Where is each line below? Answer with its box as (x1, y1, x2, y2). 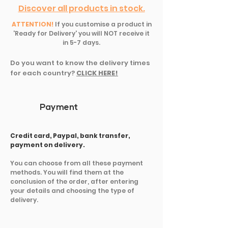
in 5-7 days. (63, 38, 100, 47)
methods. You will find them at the (10, 167, 124, 177)
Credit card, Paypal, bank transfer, (10, 131, 130, 140)
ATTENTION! (11, 19, 53, 28)
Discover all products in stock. (18, 2, 145, 14)
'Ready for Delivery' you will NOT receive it (13, 28, 150, 38)
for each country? (10, 68, 76, 78)
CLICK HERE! (76, 68, 118, 78)
